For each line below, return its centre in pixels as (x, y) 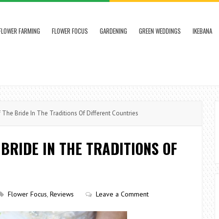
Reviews (62, 194)
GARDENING (113, 31)
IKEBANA (202, 31)
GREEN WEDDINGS (160, 31)
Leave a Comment (122, 194)
